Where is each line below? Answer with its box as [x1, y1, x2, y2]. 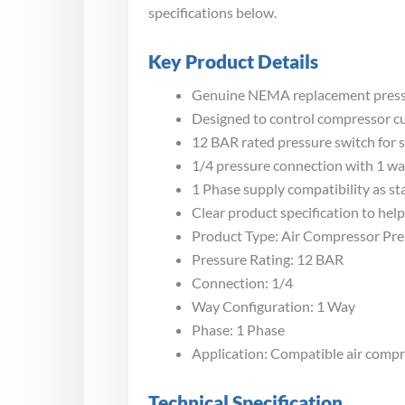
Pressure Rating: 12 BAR [192, 250, 344, 268]
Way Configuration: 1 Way [192, 297, 355, 316]
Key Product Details [148, 50, 318, 73]
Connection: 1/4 [192, 274, 293, 292]
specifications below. [148, 4, 277, 22]
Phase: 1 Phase [192, 321, 285, 339]
